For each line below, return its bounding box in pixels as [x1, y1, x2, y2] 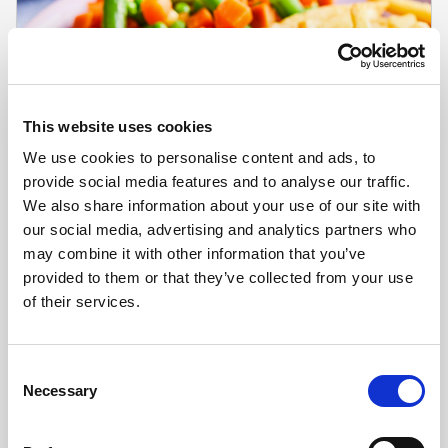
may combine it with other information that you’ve [23, 245, 366, 262]
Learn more [16, 346, 102, 368]
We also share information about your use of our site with [23, 197, 421, 214]
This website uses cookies [23, 117, 213, 135]
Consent [7, 362, 63, 379]
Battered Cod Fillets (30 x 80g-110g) [16, 315, 348, 341]
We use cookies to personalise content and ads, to [23, 149, 376, 166]
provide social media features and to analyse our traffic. [23, 173, 411, 190]
